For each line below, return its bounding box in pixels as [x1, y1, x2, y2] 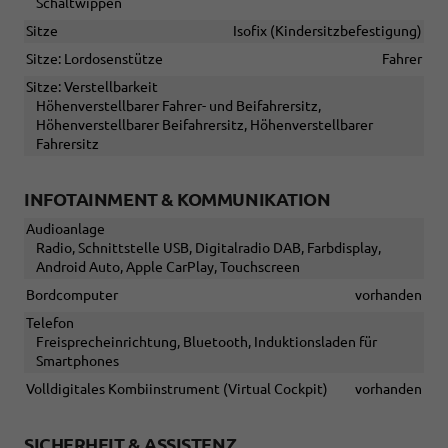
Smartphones [36, 353, 119, 370]
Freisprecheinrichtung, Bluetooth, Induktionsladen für [36, 334, 377, 351]
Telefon [26, 315, 74, 332]
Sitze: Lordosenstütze [26, 51, 163, 68]
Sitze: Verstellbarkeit [26, 79, 158, 96]
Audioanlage [26, 221, 105, 238]
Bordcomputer [26, 287, 118, 304]
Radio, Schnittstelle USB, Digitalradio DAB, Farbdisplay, [36, 240, 381, 257]
